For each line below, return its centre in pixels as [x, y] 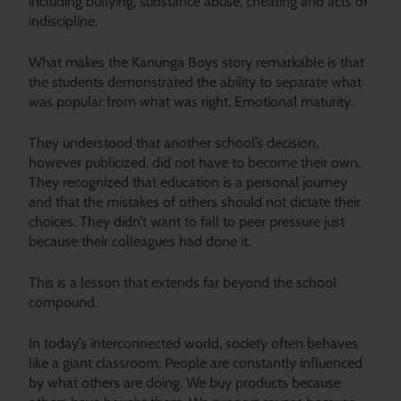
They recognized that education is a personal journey [188, 182]
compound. [63, 302]
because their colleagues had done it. [140, 241]
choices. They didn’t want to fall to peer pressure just [187, 221]
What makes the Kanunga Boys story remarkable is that [196, 62]
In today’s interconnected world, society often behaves [193, 343]
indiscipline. [63, 21]
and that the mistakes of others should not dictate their [195, 201]
